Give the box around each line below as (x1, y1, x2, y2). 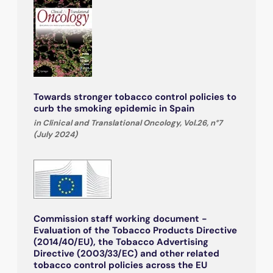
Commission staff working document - (34, 212, 207, 225)
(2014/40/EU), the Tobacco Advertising (34, 235, 208, 248)
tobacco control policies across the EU (34, 258, 207, 271)
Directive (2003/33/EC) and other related (34, 247, 219, 260)
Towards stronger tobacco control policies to (34, 90, 236, 103)
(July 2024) (34, 129, 77, 140)
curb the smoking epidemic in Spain (34, 102, 194, 115)
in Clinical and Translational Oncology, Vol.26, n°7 (34, 117, 222, 128)
